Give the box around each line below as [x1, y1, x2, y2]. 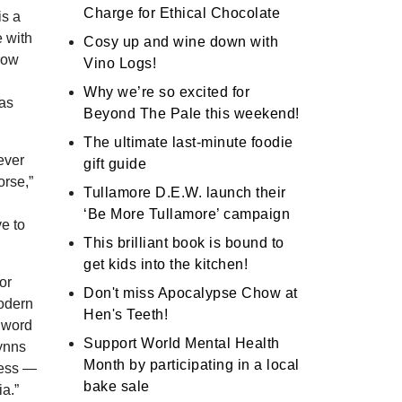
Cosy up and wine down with [83, 34, 278, 50]
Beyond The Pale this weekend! [83, 106, 300, 122]
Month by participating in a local [83, 357, 300, 373]
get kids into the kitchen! [83, 257, 248, 273]
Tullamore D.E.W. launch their [83, 185, 286, 201]
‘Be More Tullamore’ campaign [83, 206, 290, 223]
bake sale [83, 379, 150, 395]
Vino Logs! [83, 56, 156, 72]
